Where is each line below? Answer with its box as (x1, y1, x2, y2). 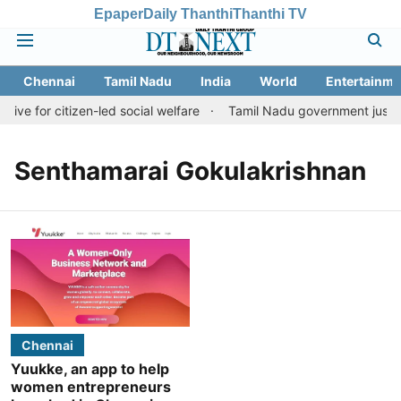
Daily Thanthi (143, 5, 233, 21)
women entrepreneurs (11, 377, 171, 396)
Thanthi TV (233, 5, 307, 21)
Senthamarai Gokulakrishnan (14, 156, 366, 186)
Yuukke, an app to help (11, 359, 169, 378)
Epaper (94, 5, 143, 21)
